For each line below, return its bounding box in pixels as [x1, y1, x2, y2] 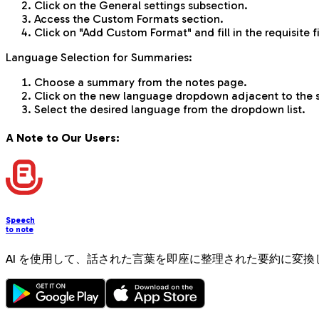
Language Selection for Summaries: [6, 50, 192, 64]
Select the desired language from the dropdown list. [34, 102, 305, 116]
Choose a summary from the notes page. [34, 75, 247, 89]
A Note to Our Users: [6, 131, 120, 145]
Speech [6, 216, 35, 226]
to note [6, 225, 33, 235]
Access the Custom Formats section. [34, 11, 224, 26]
